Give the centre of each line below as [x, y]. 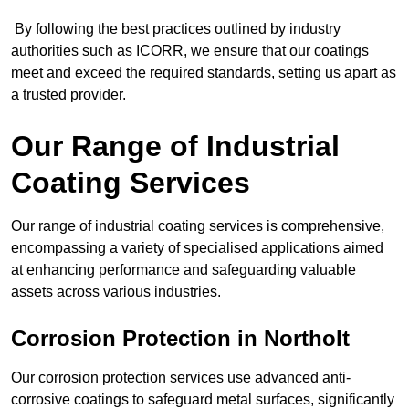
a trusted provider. [68, 94]
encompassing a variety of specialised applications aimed [197, 247]
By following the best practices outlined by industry [176, 28]
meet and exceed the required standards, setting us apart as [204, 72]
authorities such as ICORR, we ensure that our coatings [190, 50]
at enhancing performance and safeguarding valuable [184, 269]
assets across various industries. [116, 291]
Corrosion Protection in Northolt [180, 338]
